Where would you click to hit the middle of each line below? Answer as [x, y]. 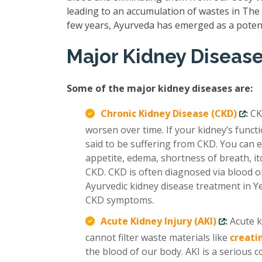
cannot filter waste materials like [158, 237]
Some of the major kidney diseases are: [160, 88]
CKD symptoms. [120, 200]
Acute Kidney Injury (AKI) [158, 221]
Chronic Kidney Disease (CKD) [169, 113]
